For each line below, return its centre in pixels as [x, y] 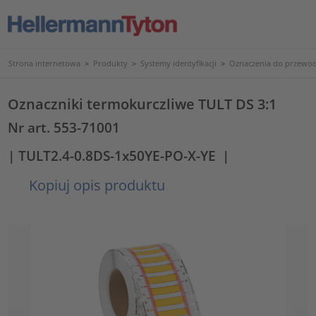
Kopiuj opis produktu [96, 185]
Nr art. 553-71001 [64, 127]
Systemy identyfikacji [178, 63]
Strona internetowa [44, 63]
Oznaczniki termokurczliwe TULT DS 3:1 [142, 104]
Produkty [110, 63]
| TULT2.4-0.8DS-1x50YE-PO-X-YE [112, 155]
